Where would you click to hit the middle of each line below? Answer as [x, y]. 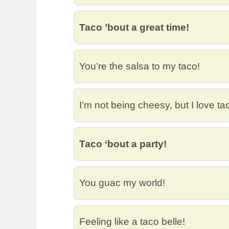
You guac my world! [122, 183]
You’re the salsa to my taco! [140, 66]
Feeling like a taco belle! [132, 222]
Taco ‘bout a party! [123, 144]
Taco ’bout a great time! [134, 27]
